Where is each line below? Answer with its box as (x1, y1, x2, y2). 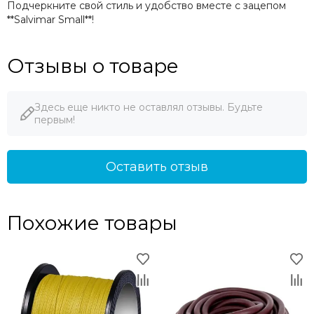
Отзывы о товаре (7, 54, 179, 78)
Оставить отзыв (106, 159, 208, 175)
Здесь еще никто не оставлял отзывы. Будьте (34, 101, 263, 114)
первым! (34, 114, 75, 127)
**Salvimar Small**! (7, 13, 94, 27)
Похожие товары (7, 211, 177, 235)
